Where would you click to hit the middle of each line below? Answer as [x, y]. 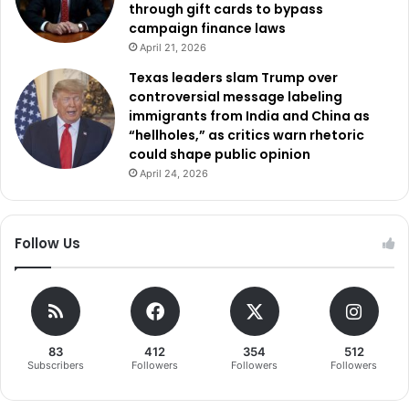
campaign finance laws [207, 29]
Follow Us [47, 244]
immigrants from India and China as [249, 116]
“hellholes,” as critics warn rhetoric [246, 136]
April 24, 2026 [174, 174]
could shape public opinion [220, 155]
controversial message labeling [236, 97]
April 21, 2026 [173, 48]
